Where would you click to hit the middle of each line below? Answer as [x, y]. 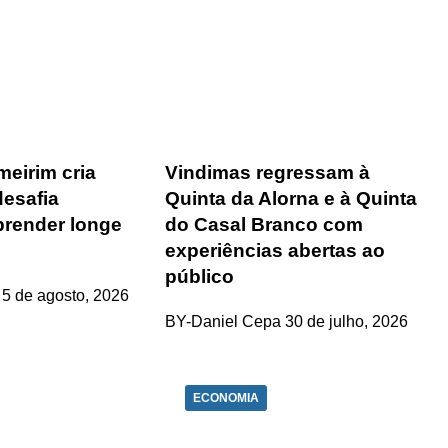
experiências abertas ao [275, 250]
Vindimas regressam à [268, 172]
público [200, 276]
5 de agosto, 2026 [66, 295]
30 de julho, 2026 [347, 321]
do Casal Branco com [264, 224]
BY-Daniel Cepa [223, 321]
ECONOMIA [226, 397]
